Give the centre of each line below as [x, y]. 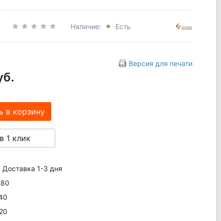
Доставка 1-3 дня [32, 168]
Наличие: [87, 26]
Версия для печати [160, 63]
